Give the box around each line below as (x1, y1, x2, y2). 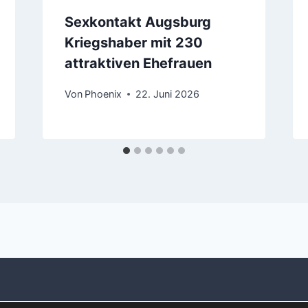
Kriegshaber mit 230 (64, 34, 203, 52)
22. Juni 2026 (135, 87, 199, 100)
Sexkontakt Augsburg (64, 14, 211, 31)
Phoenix (84, 87, 122, 100)
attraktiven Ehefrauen (64, 55, 212, 72)
